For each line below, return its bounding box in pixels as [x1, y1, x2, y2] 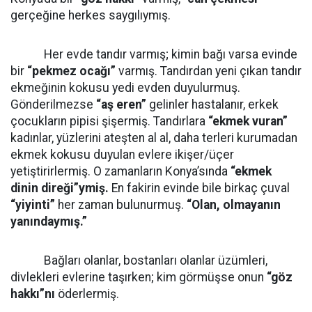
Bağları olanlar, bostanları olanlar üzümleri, [10, 253, 267, 267]
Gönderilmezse [10, 97, 96, 111]
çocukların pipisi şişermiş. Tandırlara [10, 114, 208, 128]
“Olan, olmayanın [187, 198, 281, 212]
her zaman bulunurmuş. [55, 198, 187, 212]
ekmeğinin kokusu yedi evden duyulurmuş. [10, 81, 240, 95]
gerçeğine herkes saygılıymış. [10, 8, 171, 22]
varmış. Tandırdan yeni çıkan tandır [116, 64, 302, 78]
